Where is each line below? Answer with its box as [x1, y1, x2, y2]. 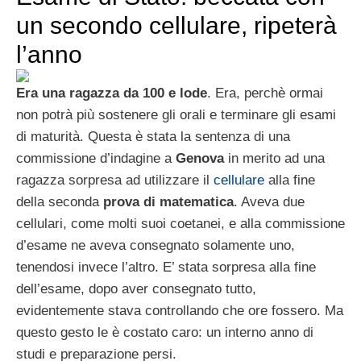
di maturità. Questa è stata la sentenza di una [16, 128, 290, 144]
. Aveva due [234, 193, 305, 210]
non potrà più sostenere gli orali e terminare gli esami [16, 106, 336, 122]
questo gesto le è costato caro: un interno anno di [16, 324, 313, 340]
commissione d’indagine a [16, 150, 176, 166]
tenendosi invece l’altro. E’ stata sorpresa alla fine [16, 259, 316, 275]
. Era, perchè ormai [207, 85, 323, 101]
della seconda [16, 193, 99, 210]
